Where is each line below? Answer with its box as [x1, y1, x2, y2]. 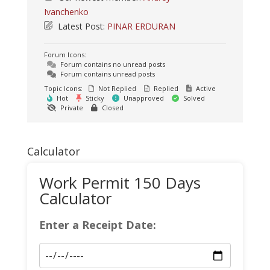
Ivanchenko [43, 6, 89, 17]
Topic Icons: [43, 84, 83, 93]
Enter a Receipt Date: [39, 218, 156, 232]
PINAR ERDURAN [107, 20, 175, 32]
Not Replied [96, 84, 136, 93]
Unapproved [121, 93, 164, 102]
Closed [99, 103, 124, 112]
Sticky [83, 93, 104, 102]
